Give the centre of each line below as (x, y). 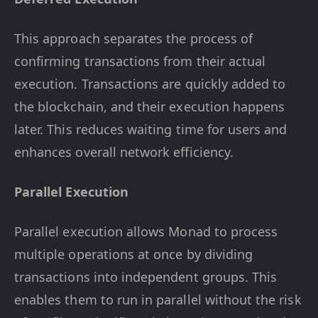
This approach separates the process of (134, 38)
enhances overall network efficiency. (124, 152)
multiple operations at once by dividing (134, 254)
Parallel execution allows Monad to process (146, 231)
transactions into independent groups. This (146, 277)
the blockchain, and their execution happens (150, 106)
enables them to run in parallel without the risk (158, 300)
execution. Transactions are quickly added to (150, 84)
